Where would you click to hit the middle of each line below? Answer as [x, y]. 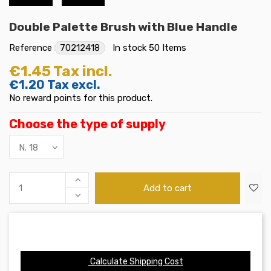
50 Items [168, 47]
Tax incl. [83, 71]
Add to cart [168, 188]
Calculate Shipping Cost [135, 262]
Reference [31, 47]
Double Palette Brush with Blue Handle [123, 27]
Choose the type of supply [87, 124]
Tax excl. [74, 85]
